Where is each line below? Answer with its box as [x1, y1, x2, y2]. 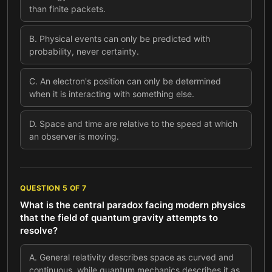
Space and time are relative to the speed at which [39, 118, 237, 129]
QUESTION [20, 183, 63, 192]
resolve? [20, 225, 58, 236]
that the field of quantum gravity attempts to [20, 212, 218, 223]
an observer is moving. [29, 131, 119, 141]
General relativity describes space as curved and [39, 252, 234, 262]
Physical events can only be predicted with [39, 33, 210, 44]
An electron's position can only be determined [40, 76, 221, 86]
